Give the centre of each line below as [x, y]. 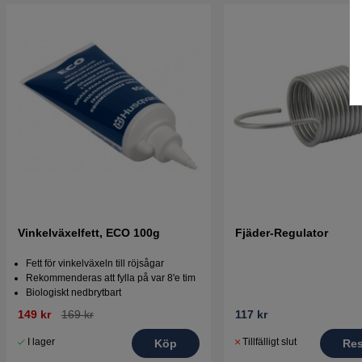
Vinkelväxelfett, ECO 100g [89, 232]
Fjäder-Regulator [281, 232]
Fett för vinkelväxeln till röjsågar [95, 263]
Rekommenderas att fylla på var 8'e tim [111, 278]
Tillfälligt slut [269, 341]
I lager [41, 341]
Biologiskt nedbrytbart [74, 292]
